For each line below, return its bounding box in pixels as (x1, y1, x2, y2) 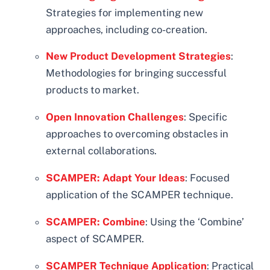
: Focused (185, 172, 230, 184)
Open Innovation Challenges (46, 111, 184, 124)
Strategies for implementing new (46, 6, 204, 19)
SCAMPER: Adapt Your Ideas (46, 172, 186, 184)
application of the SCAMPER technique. (46, 189, 234, 201)
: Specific (184, 111, 228, 124)
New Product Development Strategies (46, 50, 231, 63)
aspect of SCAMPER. (46, 232, 145, 245)
